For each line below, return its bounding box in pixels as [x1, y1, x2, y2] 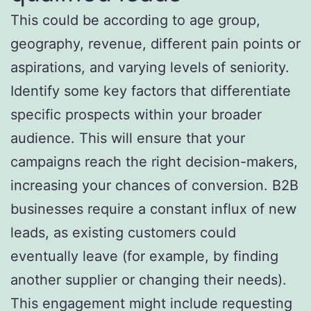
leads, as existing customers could [10, 224, 236, 241]
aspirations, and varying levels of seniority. [10, 58, 289, 76]
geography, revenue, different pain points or [10, 35, 301, 52]
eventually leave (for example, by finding [10, 247, 278, 264]
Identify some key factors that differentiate [10, 82, 291, 99]
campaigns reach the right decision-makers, [10, 153, 298, 170]
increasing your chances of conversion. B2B [10, 176, 299, 194]
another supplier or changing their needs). [10, 271, 287, 288]
